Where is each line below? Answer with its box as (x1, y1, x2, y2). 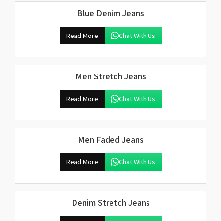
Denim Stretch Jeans (71, 197, 150, 208)
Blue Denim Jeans (77, 7, 144, 19)
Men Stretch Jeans (75, 71, 146, 82)
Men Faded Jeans (77, 134, 144, 145)
